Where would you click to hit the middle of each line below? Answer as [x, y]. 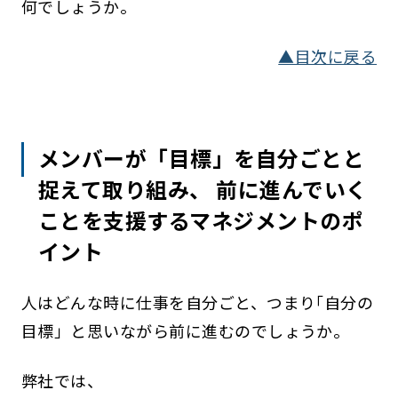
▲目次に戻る [328, 56]
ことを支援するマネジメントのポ [201, 219]
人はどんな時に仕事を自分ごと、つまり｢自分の [197, 302]
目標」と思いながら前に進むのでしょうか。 [185, 330]
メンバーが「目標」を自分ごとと [202, 157]
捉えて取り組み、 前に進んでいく [203, 188]
